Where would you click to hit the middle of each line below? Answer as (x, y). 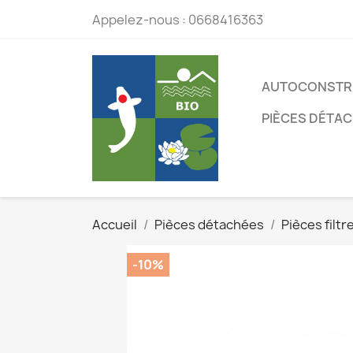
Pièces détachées (209, 225)
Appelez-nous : (140, 20)
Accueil (115, 225)
